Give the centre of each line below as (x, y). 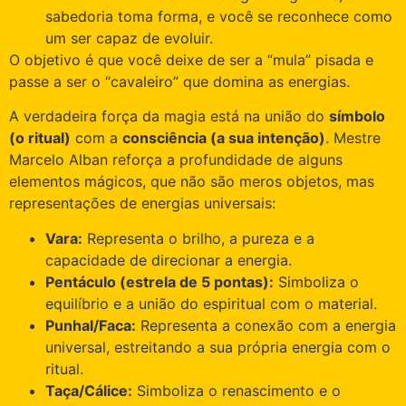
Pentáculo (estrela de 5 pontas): (159, 281)
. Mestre (353, 138)
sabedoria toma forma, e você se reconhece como (219, 16)
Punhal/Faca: (91, 325)
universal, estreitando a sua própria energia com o (218, 347)
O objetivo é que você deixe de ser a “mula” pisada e (191, 59)
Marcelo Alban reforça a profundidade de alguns (176, 160)
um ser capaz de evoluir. (129, 38)
